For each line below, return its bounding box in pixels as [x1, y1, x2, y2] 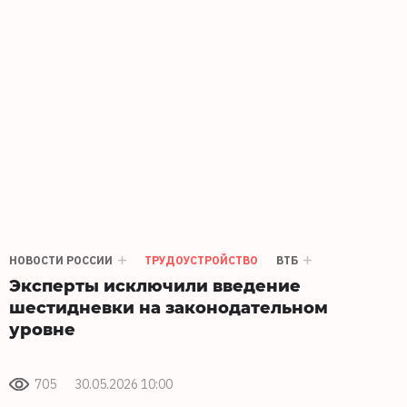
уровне [9, 316, 75, 340]
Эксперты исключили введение [9, 273, 301, 296]
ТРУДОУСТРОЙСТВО [144, 253, 258, 267]
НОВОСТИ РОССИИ [9, 253, 113, 267]
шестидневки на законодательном [9, 294, 328, 318]
